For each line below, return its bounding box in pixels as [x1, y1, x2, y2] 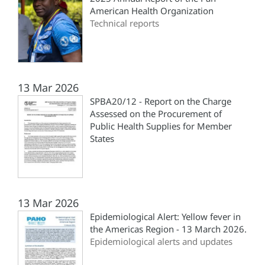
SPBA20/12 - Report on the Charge [90, 95, 231, 108]
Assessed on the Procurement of [90, 108, 222, 120]
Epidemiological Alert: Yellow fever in [90, 211, 241, 223]
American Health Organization [90, 5, 214, 17]
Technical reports [90, 17, 159, 30]
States [90, 132, 114, 145]
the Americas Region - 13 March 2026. [90, 223, 247, 235]
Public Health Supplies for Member [90, 120, 232, 132]
